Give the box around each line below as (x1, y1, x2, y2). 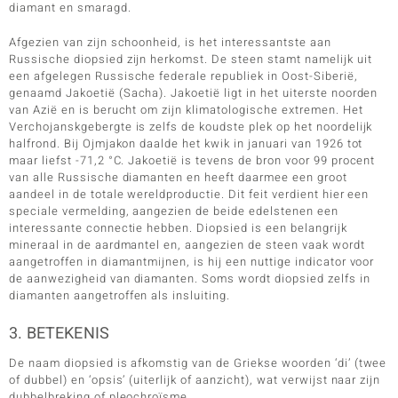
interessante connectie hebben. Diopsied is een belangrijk (9, 219, 347, 236)
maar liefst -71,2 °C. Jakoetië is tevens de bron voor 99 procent (9, 151, 376, 169)
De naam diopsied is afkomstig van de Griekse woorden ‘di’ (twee (9, 354, 387, 371)
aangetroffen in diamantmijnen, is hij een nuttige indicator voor (9, 252, 375, 270)
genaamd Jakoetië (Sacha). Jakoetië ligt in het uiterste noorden (9, 84, 378, 101)
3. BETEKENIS (9, 321, 110, 346)
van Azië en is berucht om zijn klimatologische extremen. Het (9, 100, 363, 118)
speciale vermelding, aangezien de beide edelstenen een (9, 202, 338, 219)
